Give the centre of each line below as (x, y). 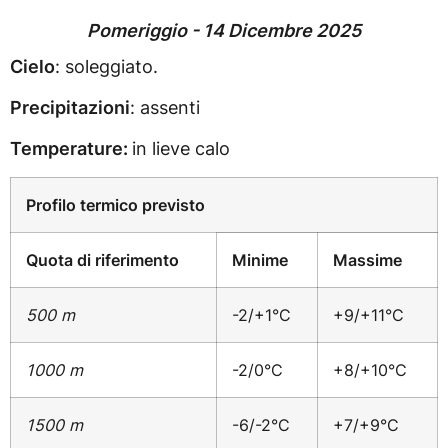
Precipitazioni (70, 108)
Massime (367, 259)
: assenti (165, 108)
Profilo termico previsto (115, 204)
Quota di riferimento (102, 259)
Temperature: (71, 149)
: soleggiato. (106, 66)
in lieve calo (181, 149)
